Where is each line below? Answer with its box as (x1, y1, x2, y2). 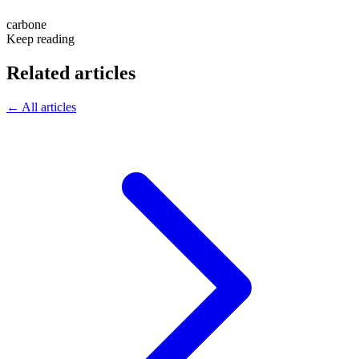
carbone (6, 17, 46, 31)
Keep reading (6, 31, 75, 46)
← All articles (6, 99, 76, 114)
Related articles (6, 62, 135, 83)
